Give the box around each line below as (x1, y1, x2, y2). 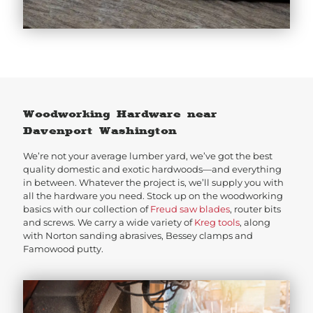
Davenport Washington (23, 124, 177, 137)
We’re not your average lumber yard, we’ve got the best (23, 150, 272, 161)
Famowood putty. (23, 242, 105, 254)
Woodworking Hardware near (23, 107, 217, 120)
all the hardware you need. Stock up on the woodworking (23, 189, 283, 201)
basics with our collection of (23, 203, 150, 214)
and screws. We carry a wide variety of (23, 216, 194, 228)
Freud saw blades (150, 203, 230, 214)
